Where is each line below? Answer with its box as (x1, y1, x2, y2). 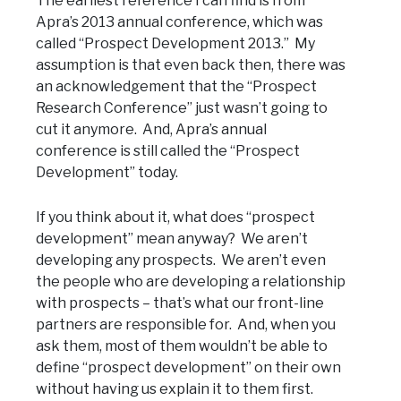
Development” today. (36, 164, 178, 182)
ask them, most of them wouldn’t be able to (36, 337, 328, 355)
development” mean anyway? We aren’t (36, 230, 308, 248)
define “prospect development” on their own (36, 359, 341, 377)
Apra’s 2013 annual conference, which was (36, 13, 323, 31)
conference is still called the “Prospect (36, 142, 300, 160)
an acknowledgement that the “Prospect (36, 78, 317, 96)
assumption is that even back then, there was (36, 56, 346, 74)
